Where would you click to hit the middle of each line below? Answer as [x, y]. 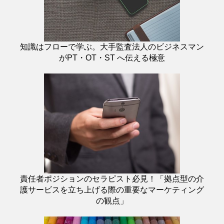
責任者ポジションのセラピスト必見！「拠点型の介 [112, 178]
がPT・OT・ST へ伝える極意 [112, 57]
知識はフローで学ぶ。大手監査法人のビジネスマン [112, 46]
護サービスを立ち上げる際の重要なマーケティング [112, 189]
